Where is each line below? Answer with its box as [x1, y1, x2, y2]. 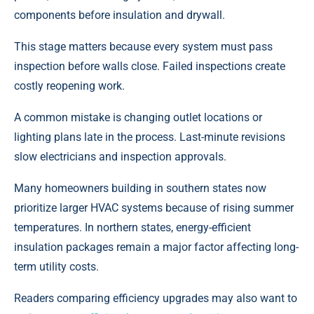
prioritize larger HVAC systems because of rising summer [14, 200, 294, 214]
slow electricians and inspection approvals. [14, 149, 226, 163]
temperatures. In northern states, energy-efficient [14, 220, 251, 234]
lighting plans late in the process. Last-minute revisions [14, 130, 285, 144]
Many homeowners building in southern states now [14, 181, 266, 195]
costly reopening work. [14, 78, 125, 93]
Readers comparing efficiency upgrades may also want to [14, 291, 297, 305]
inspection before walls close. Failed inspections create [14, 59, 285, 73]
